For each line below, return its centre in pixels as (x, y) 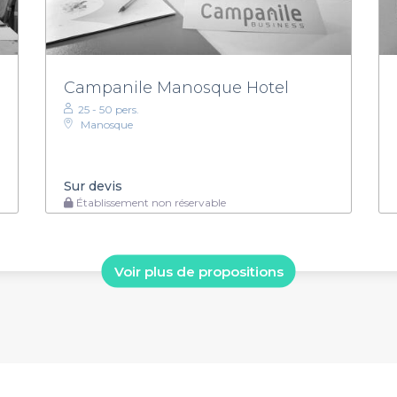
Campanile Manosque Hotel (176, 87)
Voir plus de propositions (198, 271)
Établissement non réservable (149, 202)
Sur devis (93, 186)
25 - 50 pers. (108, 109)
